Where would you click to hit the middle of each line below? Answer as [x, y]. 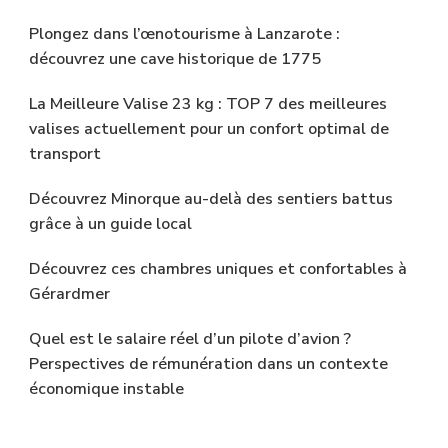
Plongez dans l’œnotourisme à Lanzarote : [184, 34]
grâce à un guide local [110, 224]
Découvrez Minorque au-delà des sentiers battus [211, 199]
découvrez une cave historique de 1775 [175, 59]
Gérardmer [69, 294]
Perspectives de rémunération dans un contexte [208, 364]
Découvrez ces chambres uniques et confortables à [218, 269]
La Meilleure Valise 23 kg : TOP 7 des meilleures [208, 104]
